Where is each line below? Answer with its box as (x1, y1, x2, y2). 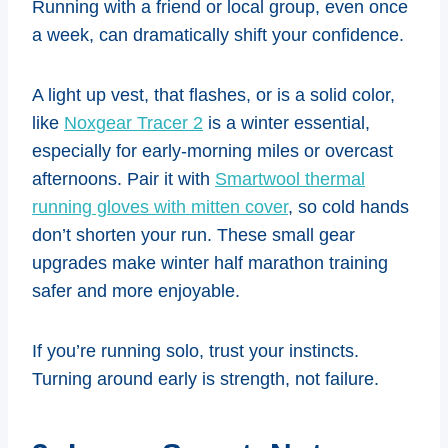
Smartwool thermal (215, 168, 365, 189)
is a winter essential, (203, 112, 370, 133)
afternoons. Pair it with (32, 168, 215, 189)
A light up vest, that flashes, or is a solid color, (32, 84, 395, 105)
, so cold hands (288, 196, 409, 217)
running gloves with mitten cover (32, 196, 288, 217)
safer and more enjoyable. (32, 280, 240, 301)
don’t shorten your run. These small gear (32, 224, 355, 245)
